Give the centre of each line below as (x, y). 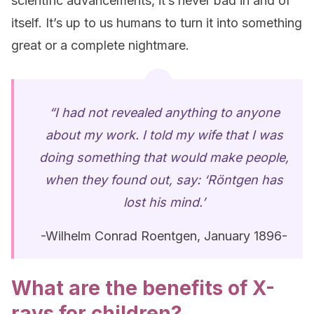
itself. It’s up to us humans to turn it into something (157, 23)
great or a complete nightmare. (100, 45)
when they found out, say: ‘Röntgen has (164, 180)
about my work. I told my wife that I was (164, 135)
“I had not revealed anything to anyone (164, 112)
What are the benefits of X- (143, 288)
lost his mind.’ (164, 202)
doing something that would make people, (164, 157)
